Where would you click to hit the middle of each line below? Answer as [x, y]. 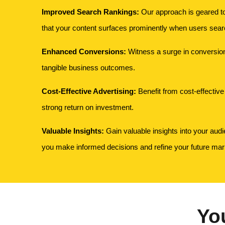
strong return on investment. [88, 107]
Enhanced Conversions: [84, 51]
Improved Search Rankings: [91, 12]
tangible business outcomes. [89, 68]
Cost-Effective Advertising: [89, 91]
